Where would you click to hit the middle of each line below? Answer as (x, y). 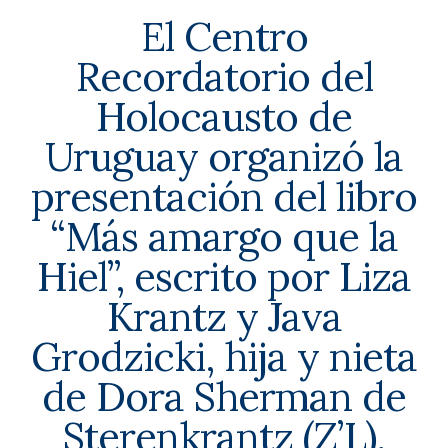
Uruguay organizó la (224, 156)
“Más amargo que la (224, 236)
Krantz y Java (224, 316)
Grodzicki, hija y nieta (224, 356)
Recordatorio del (224, 76)
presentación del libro (224, 196)
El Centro (224, 36)
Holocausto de (224, 116)
